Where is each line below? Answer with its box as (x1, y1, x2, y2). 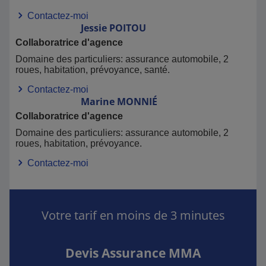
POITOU (109, 21, 146, 34)
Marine (81, 95, 115, 108)
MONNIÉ (117, 95, 157, 108)
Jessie (81, 21, 107, 34)
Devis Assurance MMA (65, 244, 201, 261)
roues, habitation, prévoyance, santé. (15, 65, 170, 75)
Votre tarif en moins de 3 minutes (41, 207, 225, 223)
